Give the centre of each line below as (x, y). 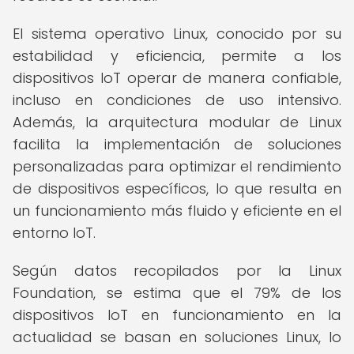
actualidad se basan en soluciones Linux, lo (177, 337)
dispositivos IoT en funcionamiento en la (177, 315)
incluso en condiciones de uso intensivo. (177, 100)
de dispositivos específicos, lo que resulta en (177, 188)
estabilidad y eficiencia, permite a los (177, 56)
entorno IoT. (54, 233)
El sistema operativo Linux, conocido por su (177, 34)
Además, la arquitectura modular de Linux (177, 122)
